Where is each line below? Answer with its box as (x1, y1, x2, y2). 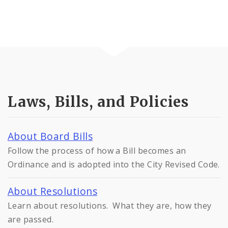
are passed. (8, 214, 54, 225)
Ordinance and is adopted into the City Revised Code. (8, 159, 220, 170)
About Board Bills (8, 129, 93, 144)
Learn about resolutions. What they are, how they (8, 200, 212, 212)
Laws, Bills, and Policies (8, 93, 189, 111)
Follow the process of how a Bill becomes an (8, 145, 186, 157)
